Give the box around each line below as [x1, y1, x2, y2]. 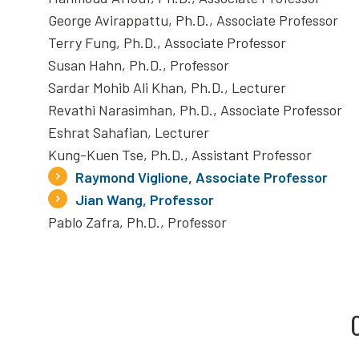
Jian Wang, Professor [75, 191, 214, 208]
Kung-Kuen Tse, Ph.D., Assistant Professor [48, 146, 315, 163]
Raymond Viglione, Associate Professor [75, 168, 328, 186]
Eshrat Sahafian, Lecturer [48, 123, 212, 141]
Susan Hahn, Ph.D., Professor [48, 56, 232, 74]
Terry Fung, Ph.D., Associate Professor [48, 34, 289, 51]
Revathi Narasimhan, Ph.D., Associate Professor [48, 101, 345, 119]
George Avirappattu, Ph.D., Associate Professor [48, 11, 341, 29]
